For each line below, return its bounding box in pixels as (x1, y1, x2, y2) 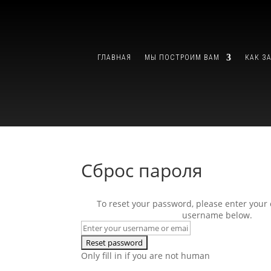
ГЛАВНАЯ (97, 53, 131, 62)
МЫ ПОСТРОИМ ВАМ (145, 53, 220, 62)
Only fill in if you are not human (81, 250, 211, 261)
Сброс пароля (81, 158, 203, 183)
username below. (182, 209, 253, 221)
